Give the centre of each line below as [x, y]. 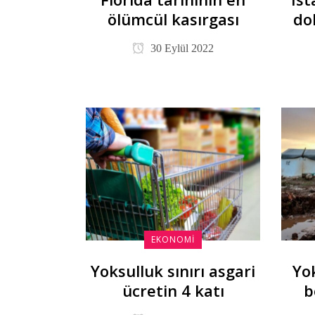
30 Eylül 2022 [181, 49]
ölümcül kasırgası [173, 19]
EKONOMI [173, 240]
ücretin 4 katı [173, 291]
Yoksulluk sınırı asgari [173, 271]
